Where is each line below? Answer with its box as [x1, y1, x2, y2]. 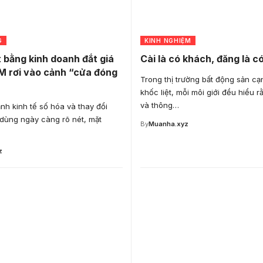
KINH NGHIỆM [144, 36, 191, 44]
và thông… [140, 100, 179, 110]
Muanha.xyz [149, 119, 188, 128]
